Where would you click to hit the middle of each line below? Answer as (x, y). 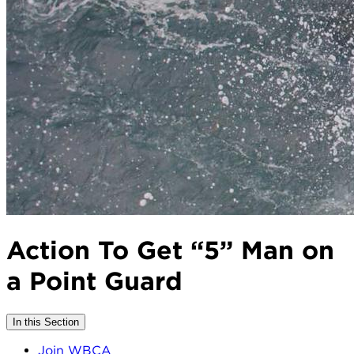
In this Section (46, 322)
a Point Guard (94, 281)
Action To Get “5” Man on (170, 250)
